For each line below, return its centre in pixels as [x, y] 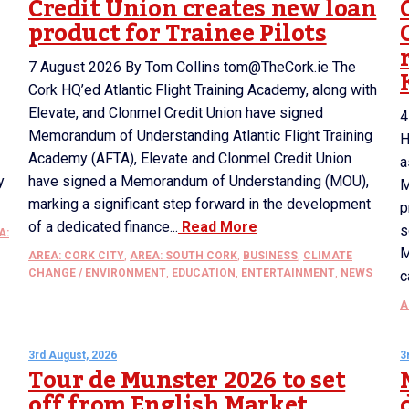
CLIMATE [328, 256]
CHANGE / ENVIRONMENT [97, 273]
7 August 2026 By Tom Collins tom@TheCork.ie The [192, 67]
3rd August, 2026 [73, 355]
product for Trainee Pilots [178, 34]
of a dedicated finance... [103, 227]
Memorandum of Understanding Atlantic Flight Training [200, 136]
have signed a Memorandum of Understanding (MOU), [199, 181]
